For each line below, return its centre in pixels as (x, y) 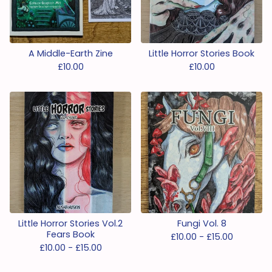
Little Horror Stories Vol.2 (70, 223)
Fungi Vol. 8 (202, 223)
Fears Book (70, 234)
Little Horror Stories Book (202, 53)
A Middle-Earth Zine (70, 53)
